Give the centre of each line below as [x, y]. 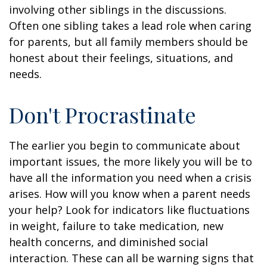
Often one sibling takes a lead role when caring [130, 26]
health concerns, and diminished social [108, 242]
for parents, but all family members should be [128, 42]
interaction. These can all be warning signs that [131, 258]
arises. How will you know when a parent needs [130, 194]
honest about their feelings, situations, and [121, 58]
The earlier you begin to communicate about [125, 145]
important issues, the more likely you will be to [131, 162]
